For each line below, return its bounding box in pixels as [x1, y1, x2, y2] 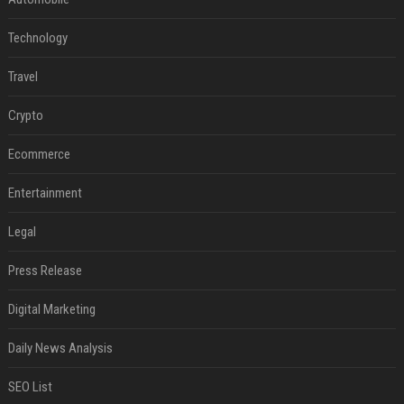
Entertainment [7, 185, 82, 202]
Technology [7, 30, 68, 47]
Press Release [7, 262, 82, 280]
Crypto [7, 107, 43, 124]
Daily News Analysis [7, 340, 113, 357]
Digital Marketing [7, 301, 96, 318]
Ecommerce [7, 146, 70, 163]
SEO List [7, 379, 52, 396]
